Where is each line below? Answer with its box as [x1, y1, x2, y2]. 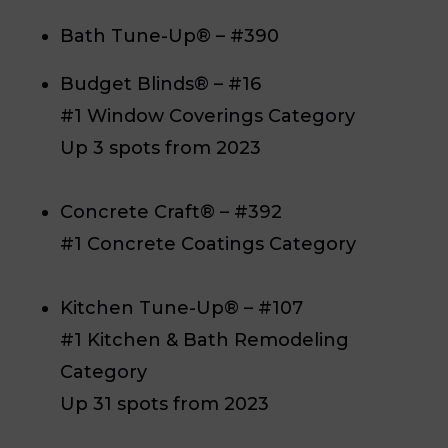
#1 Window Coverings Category [60, 104, 355, 127]
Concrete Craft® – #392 [60, 200, 287, 223]
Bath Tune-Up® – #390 [60, 24, 284, 47]
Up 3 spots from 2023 [60, 136, 261, 159]
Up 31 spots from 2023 [60, 392, 269, 415]
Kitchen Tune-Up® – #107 [60, 296, 308, 319]
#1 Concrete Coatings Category [60, 232, 356, 255]
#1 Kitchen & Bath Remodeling [60, 328, 349, 351]
